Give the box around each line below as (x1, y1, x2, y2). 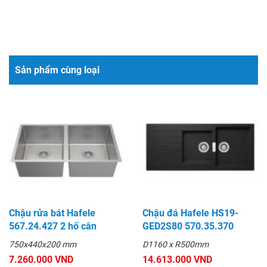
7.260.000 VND (9, 253, 73, 265)
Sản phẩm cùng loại (15, 64, 100, 76)
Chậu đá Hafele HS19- (142, 207, 238, 219)
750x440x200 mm (9, 239, 76, 249)
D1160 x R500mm (142, 239, 209, 249)
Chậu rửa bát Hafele (9, 207, 95, 219)
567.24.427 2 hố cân (9, 220, 97, 232)
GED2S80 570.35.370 (142, 220, 234, 232)
